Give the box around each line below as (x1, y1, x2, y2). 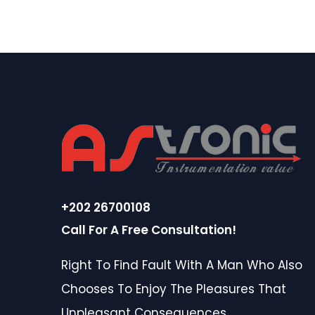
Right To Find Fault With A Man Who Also (61, 257, 302, 274)
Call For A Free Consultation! (61, 221, 236, 238)
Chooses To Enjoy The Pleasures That (61, 281, 286, 297)
